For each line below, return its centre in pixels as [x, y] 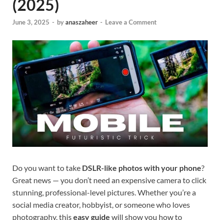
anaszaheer [82, 22]
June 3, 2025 [31, 22]
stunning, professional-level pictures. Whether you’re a [104, 192]
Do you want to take [47, 167]
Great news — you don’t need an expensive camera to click [109, 180]
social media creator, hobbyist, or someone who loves [101, 204]
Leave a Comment [131, 22]
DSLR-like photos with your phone [142, 167]
